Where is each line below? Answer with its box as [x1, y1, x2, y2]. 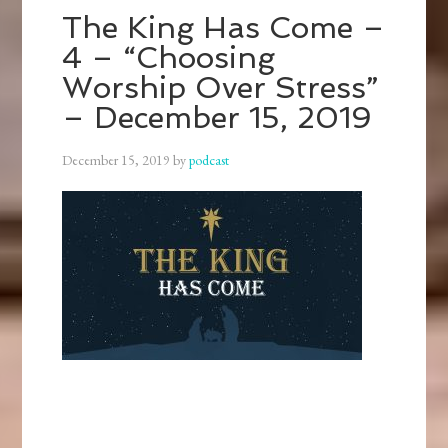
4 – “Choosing [62, 40, 276, 76]
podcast [189, 151, 230, 170]
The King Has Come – [62, 10, 386, 46]
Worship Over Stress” [62, 70, 380, 106]
